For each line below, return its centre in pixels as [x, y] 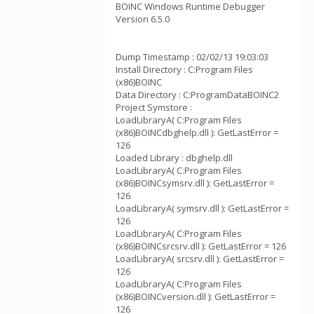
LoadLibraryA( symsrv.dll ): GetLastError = [202, 208]
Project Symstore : [154, 107]
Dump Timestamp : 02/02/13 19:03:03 [192, 57]
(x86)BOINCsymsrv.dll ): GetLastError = [195, 183]
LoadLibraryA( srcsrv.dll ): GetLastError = [200, 259]
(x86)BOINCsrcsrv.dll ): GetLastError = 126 [201, 246]
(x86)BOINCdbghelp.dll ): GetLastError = [197, 132]
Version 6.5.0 [143, 19]
